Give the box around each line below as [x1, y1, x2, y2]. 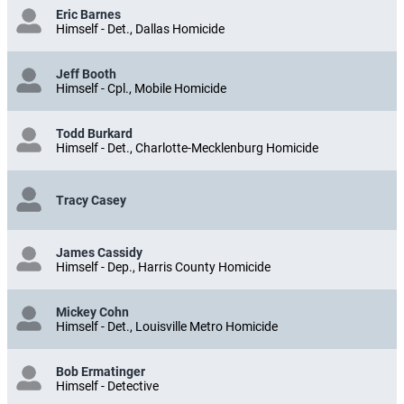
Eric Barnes [56, 6, 121, 22]
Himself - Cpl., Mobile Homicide [56, 80, 226, 96]
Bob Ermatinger [56, 363, 145, 379]
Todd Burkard [56, 125, 133, 141]
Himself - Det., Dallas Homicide [56, 21, 225, 36]
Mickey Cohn [56, 304, 129, 319]
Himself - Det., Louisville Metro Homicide [56, 318, 278, 334]
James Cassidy [56, 244, 142, 260]
